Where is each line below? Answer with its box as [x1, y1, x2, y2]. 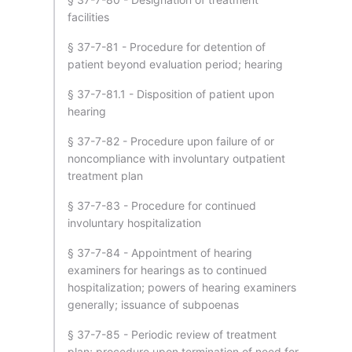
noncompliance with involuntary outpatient [68, 152, 285, 165]
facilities [68, 10, 109, 24]
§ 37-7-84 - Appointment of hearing [68, 246, 252, 259]
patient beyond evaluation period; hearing [68, 57, 283, 71]
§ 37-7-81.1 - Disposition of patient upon [68, 87, 274, 101]
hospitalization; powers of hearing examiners [68, 280, 296, 294]
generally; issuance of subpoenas [68, 298, 239, 311]
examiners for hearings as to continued [68, 263, 267, 277]
